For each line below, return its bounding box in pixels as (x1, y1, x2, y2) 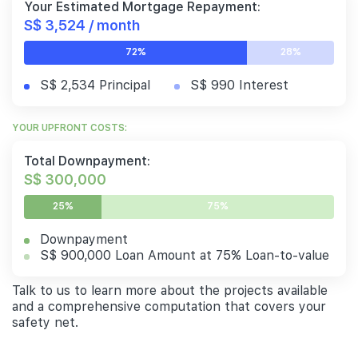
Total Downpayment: (24, 153, 150, 169)
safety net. (12, 314, 78, 330)
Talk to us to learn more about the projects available (12, 282, 328, 298)
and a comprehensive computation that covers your (12, 298, 326, 314)
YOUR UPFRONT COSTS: (12, 121, 127, 133)
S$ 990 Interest (190, 77, 288, 93)
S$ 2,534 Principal (40, 77, 150, 93)
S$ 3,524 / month (24, 14, 140, 34)
